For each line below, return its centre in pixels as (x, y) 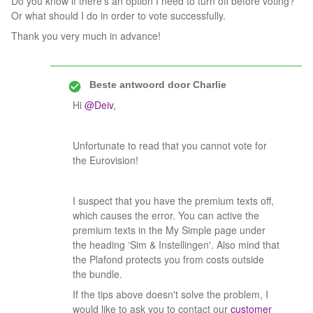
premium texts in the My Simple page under (169, 230)
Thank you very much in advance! (87, 36)
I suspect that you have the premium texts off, (173, 201)
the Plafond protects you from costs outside (168, 259)
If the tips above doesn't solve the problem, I (170, 294)
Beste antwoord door (140, 85)
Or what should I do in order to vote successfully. (120, 15)
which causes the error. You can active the (166, 215)
